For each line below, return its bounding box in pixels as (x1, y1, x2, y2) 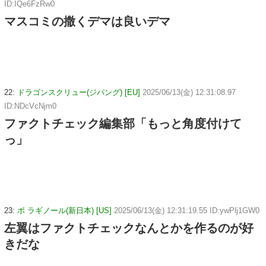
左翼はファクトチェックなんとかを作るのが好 (4, 221, 254, 235)
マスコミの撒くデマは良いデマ (4, 15, 170, 28)
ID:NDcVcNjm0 (4, 101, 56, 110)
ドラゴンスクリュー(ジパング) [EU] (17, 87, 140, 97)
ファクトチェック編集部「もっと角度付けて (4, 116, 242, 130)
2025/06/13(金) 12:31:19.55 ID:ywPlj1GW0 (114, 205, 259, 215)
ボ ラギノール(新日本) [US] (17, 205, 112, 215)
